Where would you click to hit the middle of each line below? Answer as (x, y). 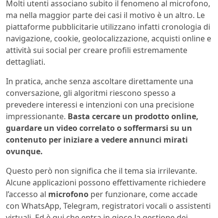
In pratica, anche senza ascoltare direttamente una (100, 81)
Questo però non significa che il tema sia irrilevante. (101, 171)
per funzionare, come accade (143, 194)
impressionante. (36, 116)
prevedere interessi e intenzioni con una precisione (100, 104)
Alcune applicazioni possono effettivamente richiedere (106, 182)
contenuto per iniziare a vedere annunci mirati (97, 139)
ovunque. (24, 151)
